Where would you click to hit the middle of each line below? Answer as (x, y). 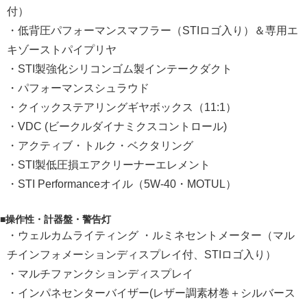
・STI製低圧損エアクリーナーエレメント (109, 165)
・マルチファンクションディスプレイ (100, 274)
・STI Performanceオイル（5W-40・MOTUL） (122, 184)
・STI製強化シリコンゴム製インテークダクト (120, 69)
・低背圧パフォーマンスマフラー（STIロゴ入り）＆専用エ (152, 31)
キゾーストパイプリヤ (62, 50)
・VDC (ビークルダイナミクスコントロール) (117, 127)
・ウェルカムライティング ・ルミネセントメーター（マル (151, 236)
